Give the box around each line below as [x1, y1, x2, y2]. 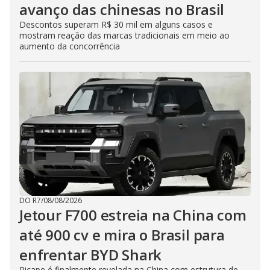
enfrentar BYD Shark [19, 245, 162, 265]
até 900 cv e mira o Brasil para [19, 225, 225, 245]
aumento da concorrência [19, 40, 120, 52]
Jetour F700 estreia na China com [19, 205, 246, 225]
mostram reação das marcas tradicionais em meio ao [19, 30, 230, 42]
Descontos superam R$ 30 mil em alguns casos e [19, 19, 213, 31]
